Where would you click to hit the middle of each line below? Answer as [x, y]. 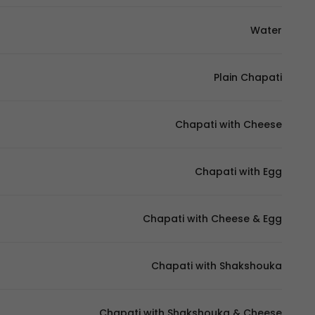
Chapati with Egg [238, 172]
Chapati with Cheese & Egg [212, 219]
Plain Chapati [248, 77]
